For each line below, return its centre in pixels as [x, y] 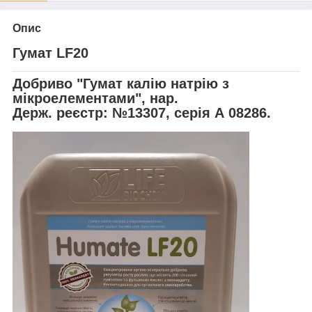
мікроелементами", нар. [95, 99]
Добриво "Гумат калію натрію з [121, 84]
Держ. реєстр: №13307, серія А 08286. [142, 113]
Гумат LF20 [50, 53]
